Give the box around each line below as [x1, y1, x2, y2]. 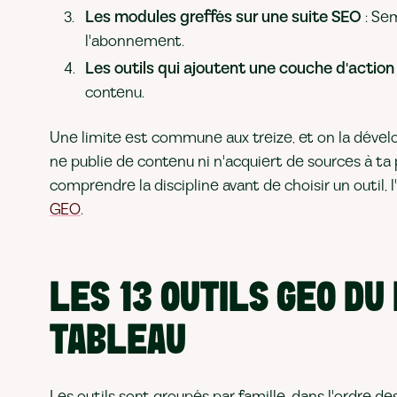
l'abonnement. [85, 30, 184, 52]
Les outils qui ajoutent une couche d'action [85, 58, 394, 80]
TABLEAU [50, 322, 186, 362]
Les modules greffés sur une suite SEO [85, 6, 362, 28]
